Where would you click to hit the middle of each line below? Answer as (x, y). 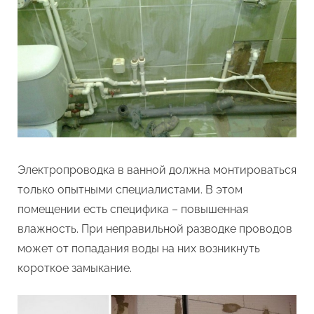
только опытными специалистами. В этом (130, 190)
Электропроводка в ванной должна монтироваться (157, 170)
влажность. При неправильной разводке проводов (155, 229)
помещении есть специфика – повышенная (133, 210)
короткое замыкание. (75, 268)
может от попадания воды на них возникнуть (139, 249)
